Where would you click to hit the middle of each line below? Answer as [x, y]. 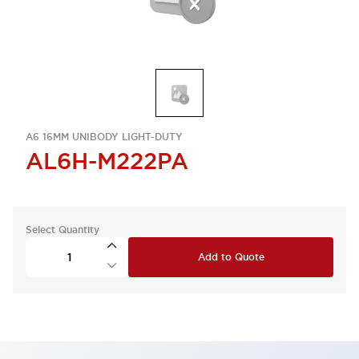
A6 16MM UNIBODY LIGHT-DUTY [104, 137]
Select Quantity [63, 230]
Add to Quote [231, 257]
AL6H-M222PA [107, 161]
